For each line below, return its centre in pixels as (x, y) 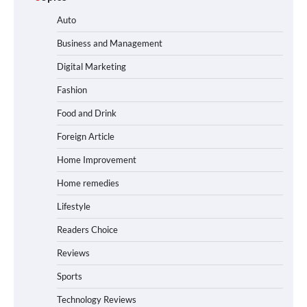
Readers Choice (87, 230)
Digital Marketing (91, 67)
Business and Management (110, 44)
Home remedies (88, 183)
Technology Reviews (97, 300)
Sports (70, 277)
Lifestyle (74, 207)
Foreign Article (86, 137)
